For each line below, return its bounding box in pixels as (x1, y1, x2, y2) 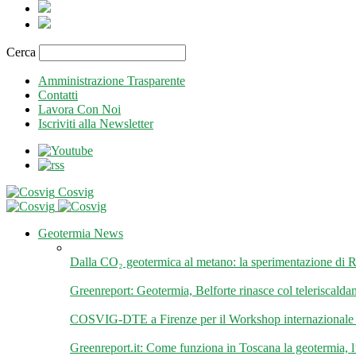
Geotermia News (38, 226, 123, 240)
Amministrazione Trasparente (38, 74, 185, 87)
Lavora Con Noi (38, 103, 121, 116)
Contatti (38, 88, 78, 102)
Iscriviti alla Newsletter (38, 117, 153, 130)
